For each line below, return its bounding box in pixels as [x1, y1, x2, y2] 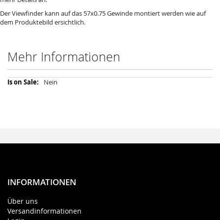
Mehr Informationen [7, 48, 120, 65]
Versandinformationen [7, 206, 82, 216]
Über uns [7, 196, 38, 206]
